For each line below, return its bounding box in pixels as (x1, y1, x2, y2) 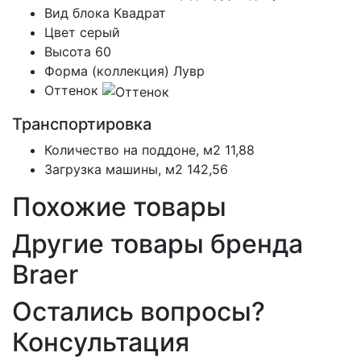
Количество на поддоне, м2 (44, 142, 221, 159)
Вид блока (44, 5, 110, 22)
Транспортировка (12, 114, 151, 135)
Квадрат (114, 5, 166, 22)
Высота (44, 44, 91, 60)
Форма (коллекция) (44, 63, 169, 80)
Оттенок (44, 82, 98, 99)
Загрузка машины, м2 (44, 161, 183, 178)
